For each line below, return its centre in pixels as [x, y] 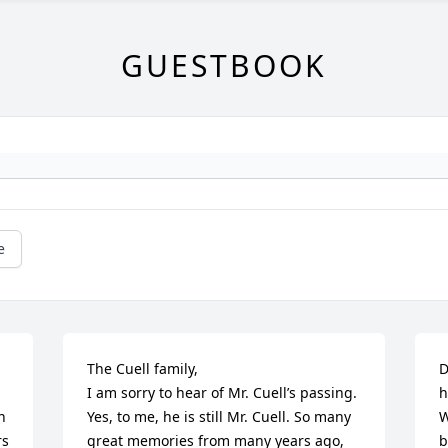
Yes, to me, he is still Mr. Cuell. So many [219, 416]
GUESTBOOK [224, 65]
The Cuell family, [143, 368]
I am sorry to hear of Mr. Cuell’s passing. [222, 392]
